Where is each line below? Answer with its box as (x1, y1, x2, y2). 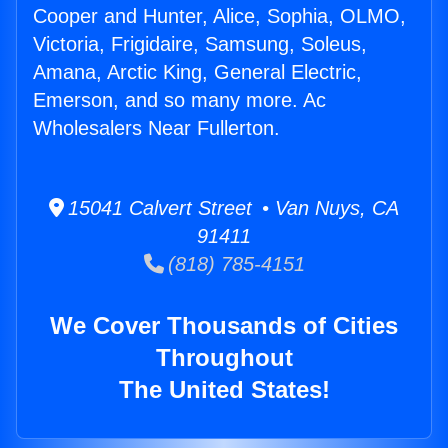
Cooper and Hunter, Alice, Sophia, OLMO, (33, 5, 406, 28)
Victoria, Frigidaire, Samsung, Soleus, (33, 33, 367, 56)
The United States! (118, 376, 330, 404)
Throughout (155, 344, 293, 372)
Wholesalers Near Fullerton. (33, 117, 280, 140)
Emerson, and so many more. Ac (33, 89, 326, 112)
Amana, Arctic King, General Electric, (33, 61, 362, 84)
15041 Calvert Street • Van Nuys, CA (64, 197, 399, 220)
